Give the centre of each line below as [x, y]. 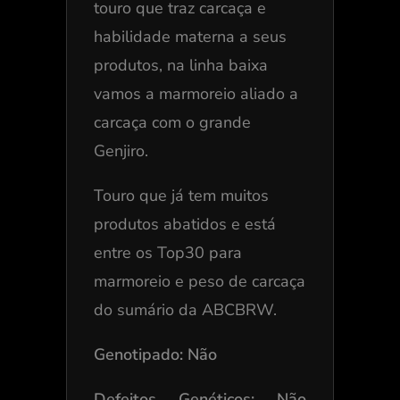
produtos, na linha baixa [180, 66]
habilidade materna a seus [190, 37]
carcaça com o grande [172, 123]
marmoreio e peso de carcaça [199, 282]
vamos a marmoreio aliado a [196, 94]
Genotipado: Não [155, 355]
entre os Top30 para [167, 253]
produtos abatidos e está [184, 225]
